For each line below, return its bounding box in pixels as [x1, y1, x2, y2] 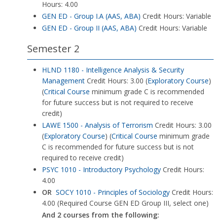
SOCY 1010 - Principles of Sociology [56, 187, 170, 197]
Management [42, 76, 85, 85]
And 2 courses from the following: [42, 210, 159, 220]
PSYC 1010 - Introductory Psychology [42, 165, 161, 174]
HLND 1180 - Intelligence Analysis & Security [42, 65, 184, 74]
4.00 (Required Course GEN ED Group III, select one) [42, 198, 209, 208]
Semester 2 [27, 42, 79, 55]
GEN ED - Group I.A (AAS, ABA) [42, 11, 141, 21]
